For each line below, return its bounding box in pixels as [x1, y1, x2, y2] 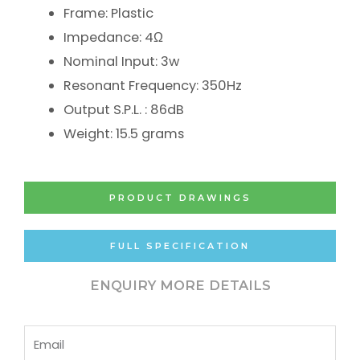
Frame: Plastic [63, 3, 154, 22]
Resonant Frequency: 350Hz [63, 76, 243, 95]
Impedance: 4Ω [63, 27, 164, 47]
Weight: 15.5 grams [63, 124, 185, 143]
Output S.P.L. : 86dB [63, 100, 185, 119]
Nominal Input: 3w [63, 51, 180, 71]
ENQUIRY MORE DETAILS [89, 277, 271, 294]
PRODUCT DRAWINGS [108, 192, 252, 204]
